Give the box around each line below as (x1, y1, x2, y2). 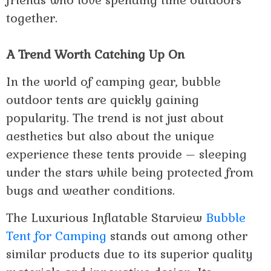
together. (6, 10, 57, 27)
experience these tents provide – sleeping (6, 146, 247, 163)
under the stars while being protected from (6, 165, 253, 181)
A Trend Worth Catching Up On (6, 47, 184, 63)
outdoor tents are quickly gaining (6, 92, 199, 108)
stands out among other (106, 228, 247, 244)
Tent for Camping (6, 228, 106, 244)
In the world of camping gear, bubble (6, 74, 221, 90)
